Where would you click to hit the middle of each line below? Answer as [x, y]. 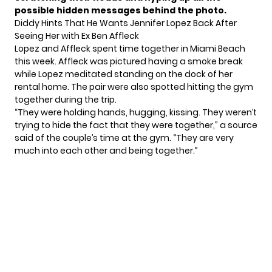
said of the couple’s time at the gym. [93, 138]
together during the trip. [66, 100]
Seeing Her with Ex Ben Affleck [77, 36]
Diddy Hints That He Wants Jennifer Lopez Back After [126, 23]
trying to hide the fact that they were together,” [117, 125]
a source [239, 125]
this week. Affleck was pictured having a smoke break [129, 62]
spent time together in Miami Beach [169, 49]
